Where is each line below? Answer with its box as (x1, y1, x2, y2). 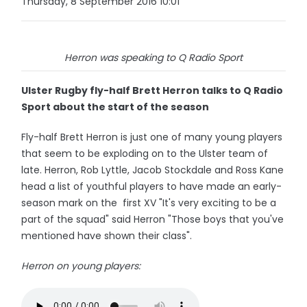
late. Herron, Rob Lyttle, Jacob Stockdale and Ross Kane (21, 163, 284, 177)
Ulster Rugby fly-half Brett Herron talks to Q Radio (21, 84, 284, 97)
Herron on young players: (21, 259, 141, 273)
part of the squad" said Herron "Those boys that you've (21, 212, 284, 226)
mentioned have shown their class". (21, 229, 193, 243)
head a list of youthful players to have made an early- (21, 180, 282, 193)
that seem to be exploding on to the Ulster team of (21, 147, 269, 160)
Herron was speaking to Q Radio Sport (64, 51, 243, 64)
